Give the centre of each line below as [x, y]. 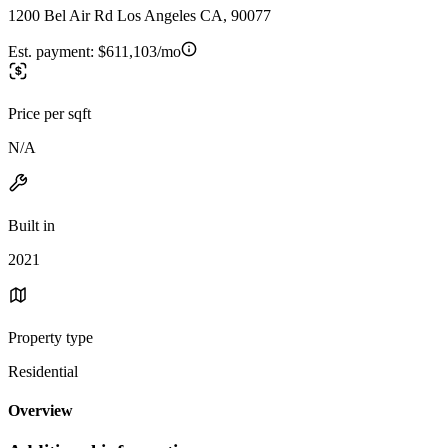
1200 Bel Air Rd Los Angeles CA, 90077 [139, 15]
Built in [31, 225]
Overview [40, 411]
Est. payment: [53, 51]
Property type [50, 337]
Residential [43, 371]
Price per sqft [49, 113]
